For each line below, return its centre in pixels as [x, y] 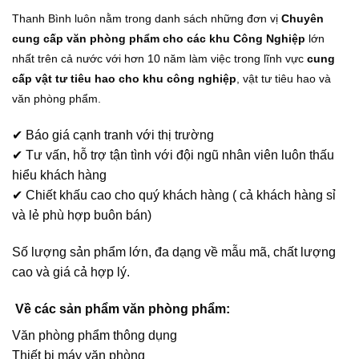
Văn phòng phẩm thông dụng [95, 335]
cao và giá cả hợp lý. [71, 272]
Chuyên [303, 19]
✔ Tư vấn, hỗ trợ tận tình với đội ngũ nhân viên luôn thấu [173, 155]
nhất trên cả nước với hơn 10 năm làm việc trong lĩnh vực [159, 59]
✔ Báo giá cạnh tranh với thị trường [113, 135]
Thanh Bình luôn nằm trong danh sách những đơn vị [147, 19]
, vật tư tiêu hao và [284, 79]
